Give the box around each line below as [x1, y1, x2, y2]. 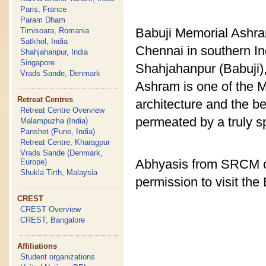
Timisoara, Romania [20, 26, 90, 35]
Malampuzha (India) [20, 116, 88, 125]
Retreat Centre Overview [20, 106, 105, 115]
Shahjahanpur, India [20, 47, 88, 56]
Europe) [20, 157, 47, 166]
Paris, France [20, 5, 67, 14]
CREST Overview [20, 205, 81, 214]
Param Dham [20, 15, 66, 24]
